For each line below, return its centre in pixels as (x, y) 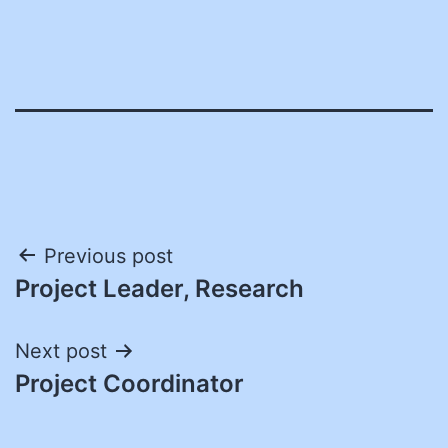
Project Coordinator (129, 383)
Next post (61, 350)
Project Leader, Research (159, 288)
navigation (101, 306)
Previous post (108, 255)
